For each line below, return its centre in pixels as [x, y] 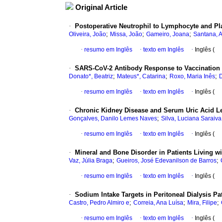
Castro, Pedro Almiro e [99, 203]
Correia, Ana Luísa [158, 203]
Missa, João [126, 34]
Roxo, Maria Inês [192, 77]
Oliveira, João [87, 34]
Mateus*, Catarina [141, 77]
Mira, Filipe [202, 203]
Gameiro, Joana [168, 34]
